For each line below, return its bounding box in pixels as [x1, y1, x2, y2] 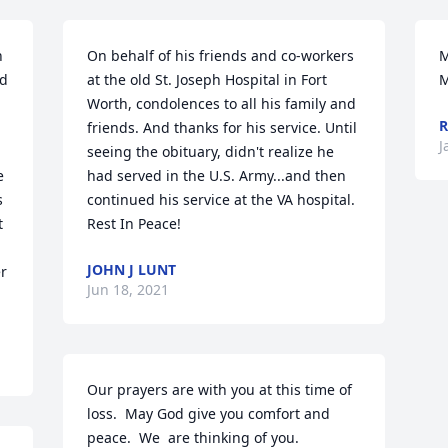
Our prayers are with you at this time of [87, 380, 353, 399]
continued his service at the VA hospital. [87, 190, 356, 209]
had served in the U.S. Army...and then [87, 166, 347, 185]
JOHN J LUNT [87, 260, 177, 279]
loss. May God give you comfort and [87, 404, 331, 423]
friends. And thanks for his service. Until [87, 118, 358, 137]
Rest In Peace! [87, 214, 182, 233]
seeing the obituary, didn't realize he [87, 142, 335, 161]
